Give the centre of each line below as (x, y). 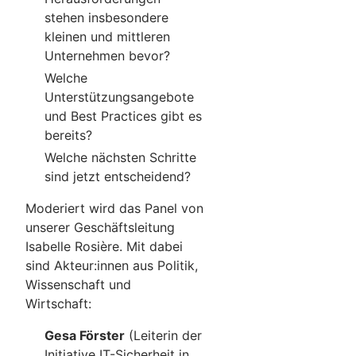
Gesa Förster (85, 335)
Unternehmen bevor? (109, 55)
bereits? (70, 135)
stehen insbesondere (106, 17)
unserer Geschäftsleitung (100, 227)
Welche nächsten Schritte (120, 157)
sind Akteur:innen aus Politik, (112, 265)
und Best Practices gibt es (123, 116)
